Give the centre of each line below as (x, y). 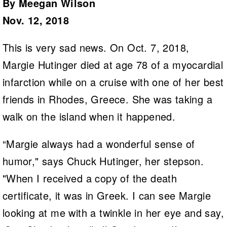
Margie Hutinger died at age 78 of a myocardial (113, 64)
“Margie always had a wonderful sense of (99, 143)
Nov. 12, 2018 (35, 20)
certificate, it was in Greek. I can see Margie (107, 195)
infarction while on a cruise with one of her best (113, 82)
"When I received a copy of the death (90, 178)
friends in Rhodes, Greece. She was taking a (107, 99)
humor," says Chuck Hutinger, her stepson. (103, 161)
